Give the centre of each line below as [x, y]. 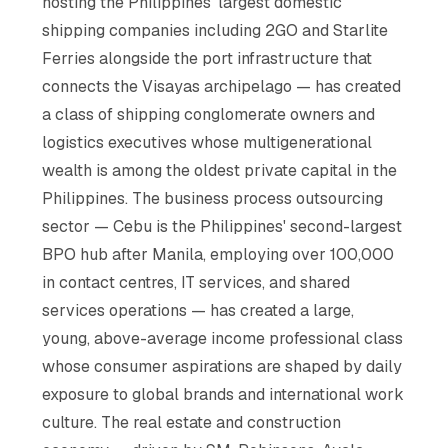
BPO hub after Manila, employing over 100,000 [218, 254]
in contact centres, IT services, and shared [196, 282]
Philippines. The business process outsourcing [213, 198]
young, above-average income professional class [223, 338]
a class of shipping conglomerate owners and [209, 114]
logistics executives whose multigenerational [207, 142]
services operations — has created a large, [198, 310]
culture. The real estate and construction [192, 422]
